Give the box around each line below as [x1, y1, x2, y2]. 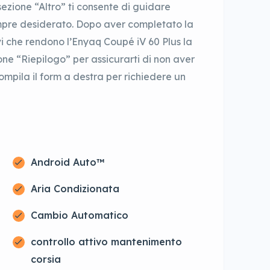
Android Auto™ [30, 156, 104, 169]
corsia [30, 253, 61, 266]
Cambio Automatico [30, 209, 128, 222]
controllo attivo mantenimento [30, 236, 182, 248]
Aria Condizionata [30, 183, 119, 195]
